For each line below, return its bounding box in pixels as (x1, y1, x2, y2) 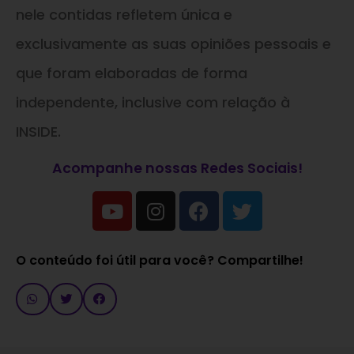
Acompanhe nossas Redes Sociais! (51, 159, 303, 179)
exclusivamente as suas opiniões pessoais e (16, 34, 331, 55)
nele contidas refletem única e (16, 5, 232, 25)
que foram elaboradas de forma (16, 63, 247, 84)
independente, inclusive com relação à (16, 92, 290, 113)
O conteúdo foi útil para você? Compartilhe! (16, 251, 303, 270)
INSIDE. (16, 122, 61, 142)
